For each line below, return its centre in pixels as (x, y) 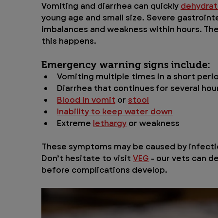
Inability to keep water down (115, 112)
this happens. (69, 41)
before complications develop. (105, 170)
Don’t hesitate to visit (87, 159)
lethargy (110, 124)
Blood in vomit (86, 100)
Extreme (75, 124)
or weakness (153, 124)
